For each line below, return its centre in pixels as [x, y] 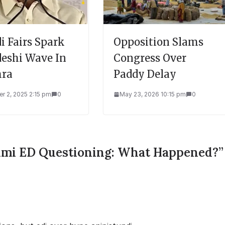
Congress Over [150, 58]
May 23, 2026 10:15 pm [153, 94]
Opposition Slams [158, 42]
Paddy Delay [145, 74]
